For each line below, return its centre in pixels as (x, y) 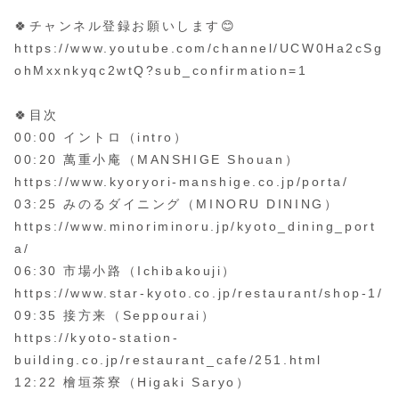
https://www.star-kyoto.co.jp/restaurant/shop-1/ (199, 293)
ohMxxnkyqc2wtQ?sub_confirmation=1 (161, 71)
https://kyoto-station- (97, 338)
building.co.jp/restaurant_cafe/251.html (168, 360)
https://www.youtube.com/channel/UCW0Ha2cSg (199, 49)
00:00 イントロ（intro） (102, 138)
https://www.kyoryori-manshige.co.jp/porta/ (182, 182)
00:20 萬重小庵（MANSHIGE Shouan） (157, 160)
